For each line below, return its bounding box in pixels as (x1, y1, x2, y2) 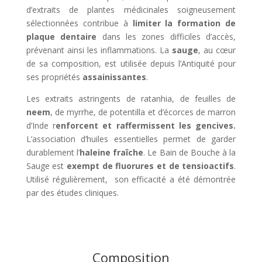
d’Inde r (26, 120, 56, 132)
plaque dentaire (26, 31, 97, 43)
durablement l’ (26, 147, 80, 158)
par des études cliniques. (26, 187, 119, 199)
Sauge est (26, 160, 67, 172)
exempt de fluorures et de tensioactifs (67, 160, 235, 172)
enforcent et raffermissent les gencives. (56, 120, 236, 132)
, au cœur (198, 44, 236, 56)
